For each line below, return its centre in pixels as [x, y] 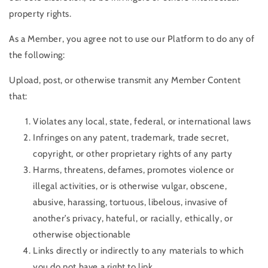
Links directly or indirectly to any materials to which [138, 251]
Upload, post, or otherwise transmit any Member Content [125, 80]
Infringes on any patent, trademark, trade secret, [131, 138]
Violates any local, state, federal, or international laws [142, 122]
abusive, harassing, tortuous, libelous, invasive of [130, 202]
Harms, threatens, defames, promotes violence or [134, 170]
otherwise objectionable [82, 235]
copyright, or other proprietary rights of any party [133, 154]
